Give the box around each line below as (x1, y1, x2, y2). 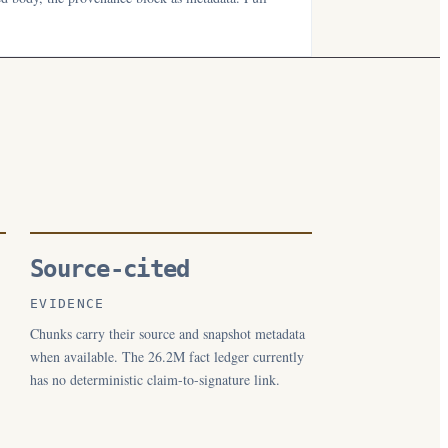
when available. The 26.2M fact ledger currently (30, 347, 304, 366)
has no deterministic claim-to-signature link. (30, 370, 280, 389)
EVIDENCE (30, 296, 105, 311)
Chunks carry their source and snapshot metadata (30, 324, 305, 343)
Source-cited (30, 255, 190, 283)
